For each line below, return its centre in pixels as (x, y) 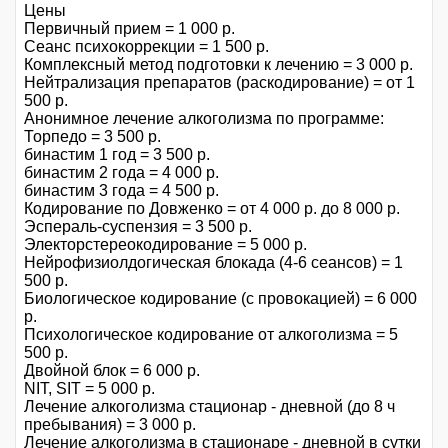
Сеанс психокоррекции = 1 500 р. (146, 46)
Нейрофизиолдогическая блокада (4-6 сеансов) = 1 (213, 262)
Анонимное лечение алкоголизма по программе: (204, 118)
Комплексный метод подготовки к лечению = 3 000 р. (218, 64)
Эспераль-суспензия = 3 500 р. (138, 226)
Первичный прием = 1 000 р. (129, 28)
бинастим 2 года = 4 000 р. (121, 172)
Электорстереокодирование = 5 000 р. (165, 244)
